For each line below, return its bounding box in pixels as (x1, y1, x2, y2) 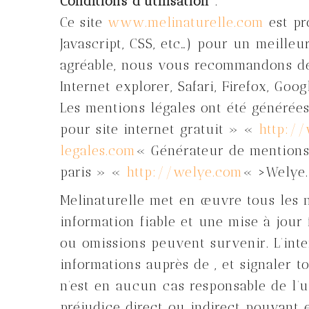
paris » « (60, 164, 126, 180)
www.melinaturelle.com (108, 14, 264, 30)
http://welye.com (126, 164, 243, 180)
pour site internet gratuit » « (60, 121, 259, 137)
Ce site (60, 14, 108, 30)
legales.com (60, 143, 136, 159)
